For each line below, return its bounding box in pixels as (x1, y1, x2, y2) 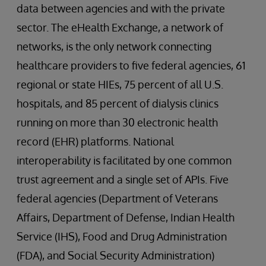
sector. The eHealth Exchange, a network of (17, 21, 223, 34)
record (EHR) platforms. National (17, 135, 174, 148)
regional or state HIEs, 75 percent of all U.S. (17, 78, 223, 91)
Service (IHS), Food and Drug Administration (17, 230, 227, 243)
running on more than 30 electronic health (17, 116, 218, 129)
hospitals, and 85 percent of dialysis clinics (17, 97, 218, 110)
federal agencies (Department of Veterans (17, 192, 218, 205)
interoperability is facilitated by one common (17, 154, 232, 167)
